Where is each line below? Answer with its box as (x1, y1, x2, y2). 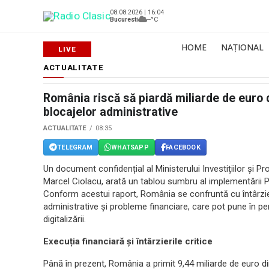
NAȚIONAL (221, 41, 264, 53)
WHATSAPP (111, 143, 149, 151)
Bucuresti (110, 15, 138, 23)
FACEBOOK (166, 143, 201, 151)
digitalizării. (43, 214, 86, 225)
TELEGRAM (57, 143, 92, 151)
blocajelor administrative (43, 105, 178, 119)
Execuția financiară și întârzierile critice (43, 236, 213, 247)
